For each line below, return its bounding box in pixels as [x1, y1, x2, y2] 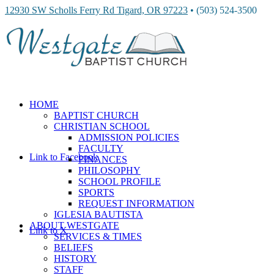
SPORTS [78, 187, 114, 198]
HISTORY [54, 253, 97, 264]
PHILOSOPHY [78, 165, 141, 176]
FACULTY [78, 143, 124, 154]
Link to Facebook [29, 152, 98, 162]
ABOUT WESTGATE [29, 220, 119, 231]
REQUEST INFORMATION [78, 198, 194, 209]
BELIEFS [54, 242, 93, 253]
